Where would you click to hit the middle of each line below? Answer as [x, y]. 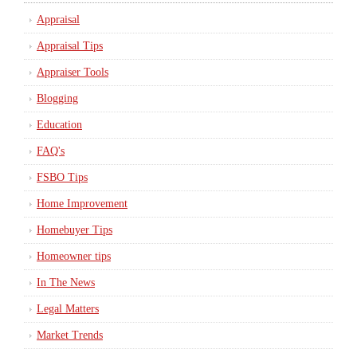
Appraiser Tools [73, 72]
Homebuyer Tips [75, 230]
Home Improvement [82, 204]
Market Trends [70, 335]
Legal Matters [68, 309]
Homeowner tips [74, 256]
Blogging [57, 98]
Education [59, 125]
